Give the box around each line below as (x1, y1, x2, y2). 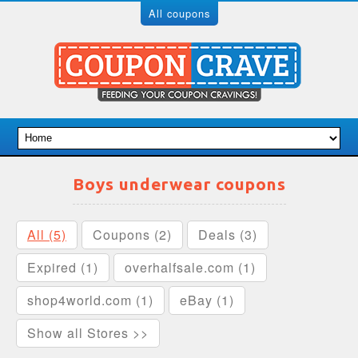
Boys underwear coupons (72, 175, 286, 193)
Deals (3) (198, 225, 257, 244)
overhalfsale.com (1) (125, 258, 256, 276)
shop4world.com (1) (27, 291, 153, 309)
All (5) (27, 225, 66, 244)
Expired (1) (27, 258, 98, 276)
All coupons (148, 6, 210, 21)
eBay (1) (180, 291, 234, 309)
